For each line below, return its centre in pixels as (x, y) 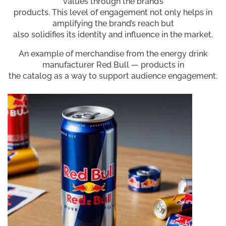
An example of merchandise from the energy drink (113, 53)
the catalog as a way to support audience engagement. (113, 76)
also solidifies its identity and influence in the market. (113, 34)
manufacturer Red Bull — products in (113, 65)
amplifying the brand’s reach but (113, 23)
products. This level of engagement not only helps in (113, 12)
